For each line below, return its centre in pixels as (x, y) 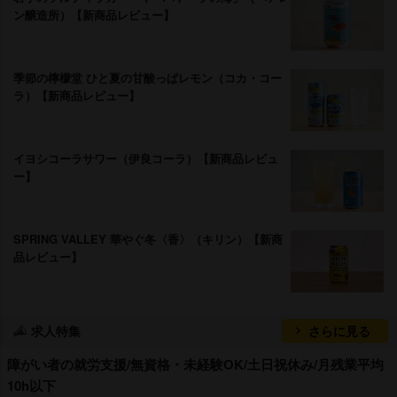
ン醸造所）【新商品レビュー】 (94, 14)
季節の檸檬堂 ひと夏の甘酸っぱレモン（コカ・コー (148, 77)
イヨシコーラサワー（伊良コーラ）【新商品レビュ (146, 158)
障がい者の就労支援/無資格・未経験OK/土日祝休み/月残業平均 (195, 364)
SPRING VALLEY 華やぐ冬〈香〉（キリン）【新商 (148, 238)
